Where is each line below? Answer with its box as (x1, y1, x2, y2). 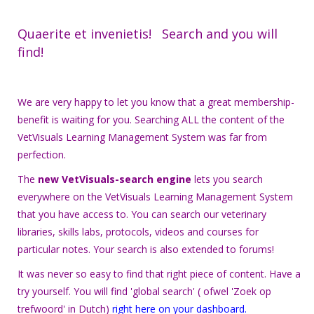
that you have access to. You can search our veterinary (18, 207, 266, 221)
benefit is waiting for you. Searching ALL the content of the (18, 112, 285, 126)
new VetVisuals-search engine (38, 172, 191, 186)
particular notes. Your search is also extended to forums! (18, 242, 274, 256)
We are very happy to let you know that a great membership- (18, 95, 294, 109)
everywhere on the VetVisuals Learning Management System (18, 189, 293, 203)
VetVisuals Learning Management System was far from (18, 130, 267, 144)
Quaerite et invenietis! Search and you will (18, 25, 278, 42)
